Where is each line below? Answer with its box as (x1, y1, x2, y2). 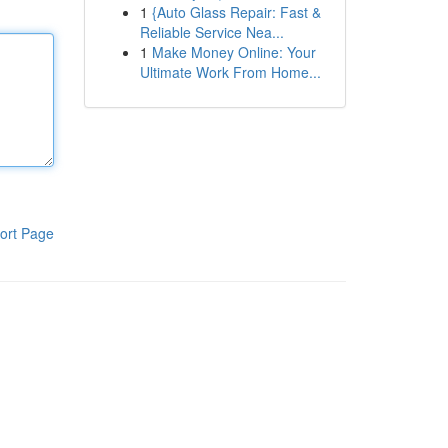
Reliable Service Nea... (139, 22, 284, 42)
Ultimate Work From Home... (139, 62, 321, 82)
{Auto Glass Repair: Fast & (151, 2, 321, 22)
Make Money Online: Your (151, 42, 316, 62)
